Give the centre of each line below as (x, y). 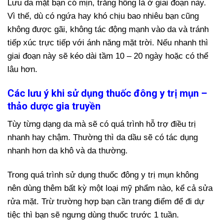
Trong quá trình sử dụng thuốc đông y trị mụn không (103, 175)
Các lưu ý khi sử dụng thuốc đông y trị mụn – (107, 93)
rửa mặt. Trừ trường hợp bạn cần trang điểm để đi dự (106, 201)
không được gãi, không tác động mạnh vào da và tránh (108, 29)
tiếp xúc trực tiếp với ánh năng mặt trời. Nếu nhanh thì (108, 42)
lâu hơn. (22, 69)
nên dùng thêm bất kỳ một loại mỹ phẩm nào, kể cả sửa (110, 188)
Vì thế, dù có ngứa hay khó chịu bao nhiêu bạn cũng (103, 16)
